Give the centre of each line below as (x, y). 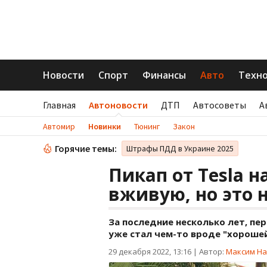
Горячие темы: (86, 148)
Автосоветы (220, 105)
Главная (59, 105)
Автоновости (118, 105)
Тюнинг (147, 126)
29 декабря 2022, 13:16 (150, 252)
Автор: (212, 252)
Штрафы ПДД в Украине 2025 (180, 148)
